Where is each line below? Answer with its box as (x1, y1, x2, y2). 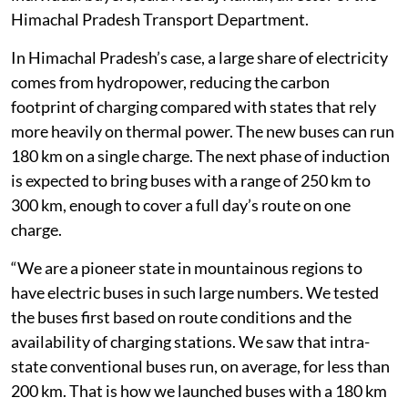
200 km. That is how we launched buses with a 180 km (11, 380, 387, 401)
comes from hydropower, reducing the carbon (11, 71, 330, 92)
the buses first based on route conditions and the (11, 306, 352, 327)
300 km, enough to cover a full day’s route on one (11, 194, 351, 215)
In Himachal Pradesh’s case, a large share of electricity (11, 46, 388, 67)
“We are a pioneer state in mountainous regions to (11, 257, 362, 278)
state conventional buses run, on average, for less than (11, 355, 390, 376)
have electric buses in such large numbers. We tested (11, 281, 379, 302)
